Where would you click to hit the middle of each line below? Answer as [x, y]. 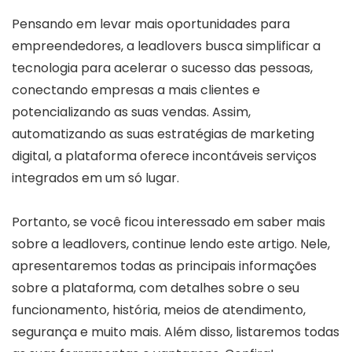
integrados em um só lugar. [95, 178]
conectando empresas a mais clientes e [136, 90]
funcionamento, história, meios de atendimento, [159, 310]
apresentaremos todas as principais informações [164, 266]
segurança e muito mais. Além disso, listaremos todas [176, 332]
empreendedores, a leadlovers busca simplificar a [166, 46]
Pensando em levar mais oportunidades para [151, 24]
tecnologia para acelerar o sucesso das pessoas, [162, 68]
